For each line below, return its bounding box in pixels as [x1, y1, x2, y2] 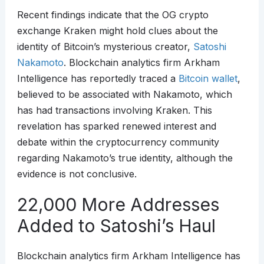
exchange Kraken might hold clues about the [16, 25, 218, 37]
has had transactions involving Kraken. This [16, 104, 212, 117]
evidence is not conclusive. [16, 168, 137, 180]
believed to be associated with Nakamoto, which [16, 88, 232, 101]
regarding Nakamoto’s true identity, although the [16, 152, 233, 164]
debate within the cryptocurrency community [16, 136, 219, 148]
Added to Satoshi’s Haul [16, 215, 216, 237]
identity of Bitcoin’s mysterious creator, [16, 41, 193, 53]
